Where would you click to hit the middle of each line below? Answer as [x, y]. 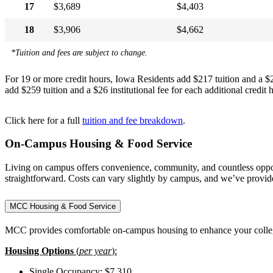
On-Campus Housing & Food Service [98, 144]
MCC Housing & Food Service [63, 207]
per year [95, 251]
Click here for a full [44, 120]
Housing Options [41, 251]
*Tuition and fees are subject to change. [79, 52]
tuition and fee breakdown [133, 120]
